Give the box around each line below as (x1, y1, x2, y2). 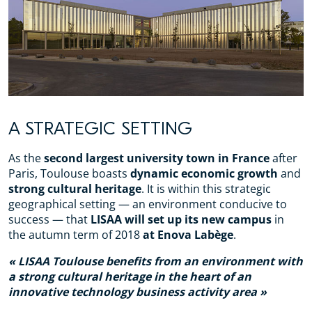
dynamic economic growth (130, 166, 278, 181)
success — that (8, 212, 91, 227)
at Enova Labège (143, 227, 233, 242)
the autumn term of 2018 (8, 227, 143, 242)
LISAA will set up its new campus (91, 212, 272, 227)
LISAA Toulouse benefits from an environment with (18, 253, 303, 269)
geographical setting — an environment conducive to (8, 196, 287, 212)
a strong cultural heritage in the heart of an (8, 269, 251, 284)
